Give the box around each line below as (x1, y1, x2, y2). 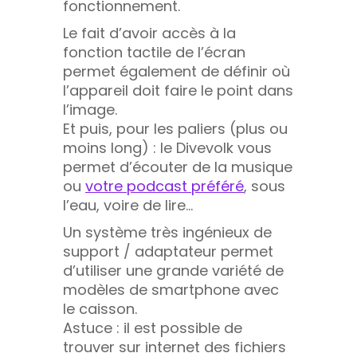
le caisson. (63, 298, 137, 319)
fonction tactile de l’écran (63, 41, 245, 62)
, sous (244, 175, 285, 196)
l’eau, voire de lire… (63, 194, 193, 215)
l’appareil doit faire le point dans (63, 80, 293, 100)
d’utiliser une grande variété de (63, 260, 284, 280)
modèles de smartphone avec (63, 279, 279, 300)
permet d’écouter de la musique (63, 156, 292, 177)
